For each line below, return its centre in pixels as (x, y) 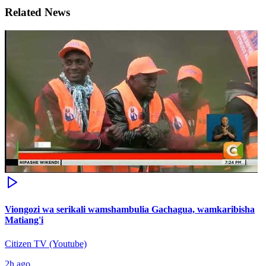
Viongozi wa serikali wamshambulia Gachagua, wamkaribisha (130, 210)
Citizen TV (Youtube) (46, 243)
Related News (37, 12)
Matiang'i (24, 220)
